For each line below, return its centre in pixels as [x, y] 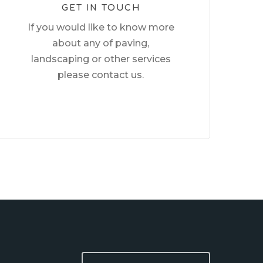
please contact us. [101, 75]
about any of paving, [101, 43]
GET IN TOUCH [101, 8]
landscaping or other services [101, 59]
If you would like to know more [101, 27]
